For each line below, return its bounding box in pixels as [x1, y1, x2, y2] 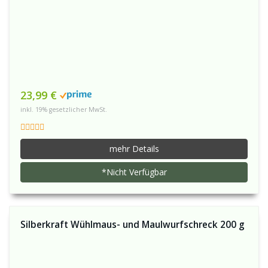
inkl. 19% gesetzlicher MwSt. [20, 105, 107, 114]
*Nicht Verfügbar [101, 166, 167, 178]
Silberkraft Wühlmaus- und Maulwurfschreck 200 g [20, 218, 245, 231]
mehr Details [109, 143, 159, 154]
